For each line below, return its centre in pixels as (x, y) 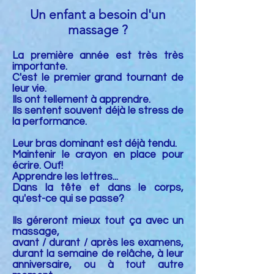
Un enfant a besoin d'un (98, 14)
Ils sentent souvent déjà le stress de (98, 111)
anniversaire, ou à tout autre (98, 265)
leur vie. (29, 89)
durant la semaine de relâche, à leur (98, 254)
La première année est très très (98, 56)
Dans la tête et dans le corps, (98, 188)
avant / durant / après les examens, (98, 243)
